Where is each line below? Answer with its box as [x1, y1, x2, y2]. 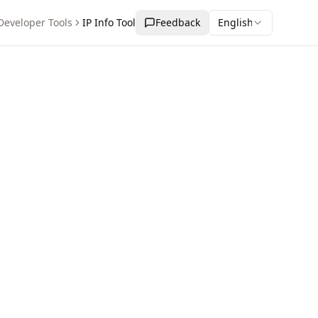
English [218, 16, 253, 29]
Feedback [155, 16, 200, 29]
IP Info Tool [82, 16, 136, 29]
